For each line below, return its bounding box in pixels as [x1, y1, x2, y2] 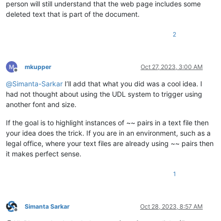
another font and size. [6, 100, 76, 109]
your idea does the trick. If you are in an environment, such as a [6, 128, 211, 137]
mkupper [25, 63, 51, 71]
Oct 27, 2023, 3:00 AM [141, 63, 203, 71]
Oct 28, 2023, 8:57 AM [140, 202, 203, 210]
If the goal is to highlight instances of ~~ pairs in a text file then [6, 118, 209, 127]
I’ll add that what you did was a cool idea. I [63, 79, 202, 88]
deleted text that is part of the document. [6, 9, 140, 18]
